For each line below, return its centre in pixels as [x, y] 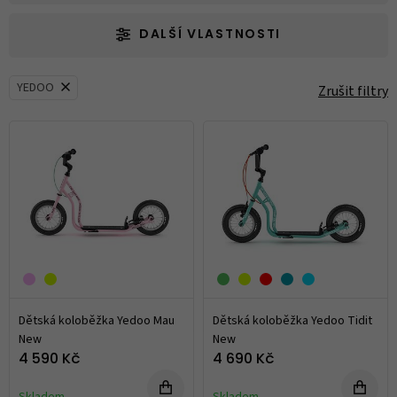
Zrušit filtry [353, 91]
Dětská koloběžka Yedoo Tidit [292, 321]
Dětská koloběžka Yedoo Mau [97, 321]
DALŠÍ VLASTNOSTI [210, 35]
